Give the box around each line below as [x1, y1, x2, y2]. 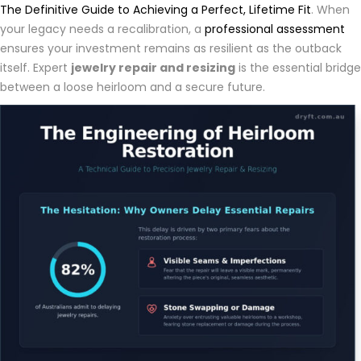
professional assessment [205, 21, 345, 38]
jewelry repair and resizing [71, 60, 235, 77]
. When [311, 2, 350, 19]
